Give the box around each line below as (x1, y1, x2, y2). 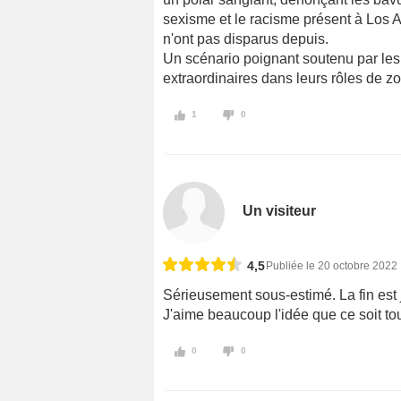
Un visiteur (243, 202, 317, 218)
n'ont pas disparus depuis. (163, 31, 328, 47)
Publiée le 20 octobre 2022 (266, 259, 397, 272)
